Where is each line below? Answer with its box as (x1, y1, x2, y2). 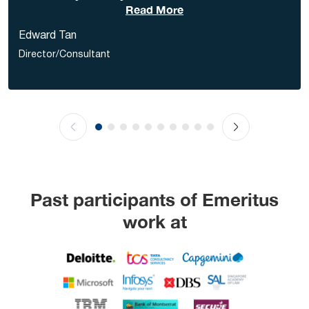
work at (122, 211, 187, 233)
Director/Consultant (19, 50, 110, 60)
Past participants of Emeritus (30, 189, 279, 211)
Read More (126, 3, 183, 17)
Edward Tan (19, 31, 77, 41)
